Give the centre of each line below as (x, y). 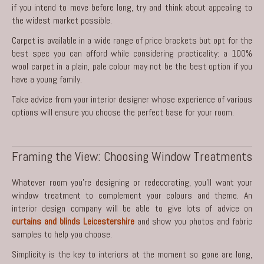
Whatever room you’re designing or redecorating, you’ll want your (132, 182)
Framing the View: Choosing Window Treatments (132, 156)
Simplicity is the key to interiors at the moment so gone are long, (132, 254)
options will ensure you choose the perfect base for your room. (123, 112)
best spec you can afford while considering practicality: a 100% (132, 53)
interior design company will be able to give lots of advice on (132, 208)
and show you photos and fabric (193, 221)
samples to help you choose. (62, 234)
